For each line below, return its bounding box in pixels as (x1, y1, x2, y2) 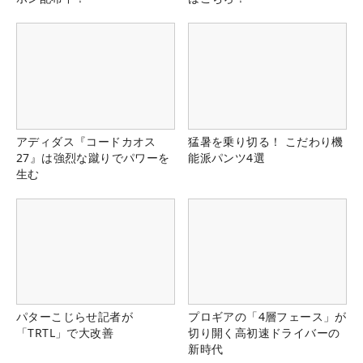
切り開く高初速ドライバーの (188, 324, 340, 340)
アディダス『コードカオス (16, 133, 156, 149)
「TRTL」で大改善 (16, 324, 113, 340)
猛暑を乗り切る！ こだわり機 (188, 133, 344, 149)
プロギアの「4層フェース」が (188, 308, 347, 324)
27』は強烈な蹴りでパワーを (16, 149, 170, 165)
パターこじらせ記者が (16, 308, 133, 324)
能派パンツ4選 (188, 149, 265, 165)
